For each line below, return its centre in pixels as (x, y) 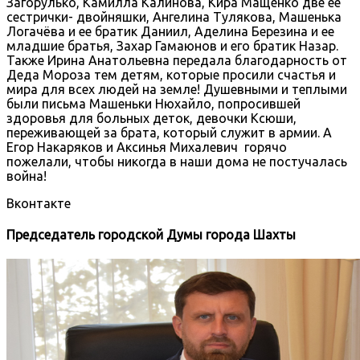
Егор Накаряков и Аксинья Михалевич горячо (147, 147)
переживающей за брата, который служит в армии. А (169, 132)
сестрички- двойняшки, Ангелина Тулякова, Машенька (174, 16)
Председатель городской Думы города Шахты (151, 235)
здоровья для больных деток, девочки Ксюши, (151, 118)
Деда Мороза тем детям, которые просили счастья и (171, 74)
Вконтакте (39, 203)
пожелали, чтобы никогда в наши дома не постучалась (177, 161)
